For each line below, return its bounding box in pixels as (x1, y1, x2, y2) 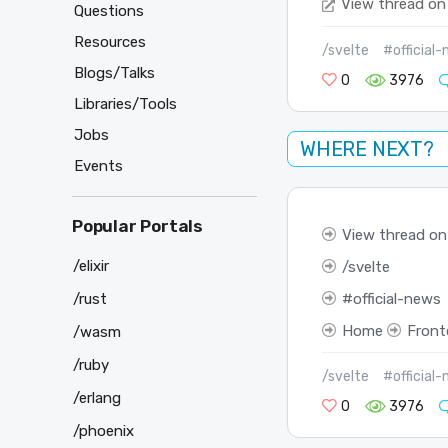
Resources (74, 33, 146, 52)
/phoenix (73, 421, 134, 440)
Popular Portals (72, 216, 203, 237)
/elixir (73, 256, 109, 275)
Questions (74, 2, 144, 21)
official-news (352, 289, 441, 308)
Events (74, 157, 123, 176)
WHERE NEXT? (300, 137, 434, 162)
